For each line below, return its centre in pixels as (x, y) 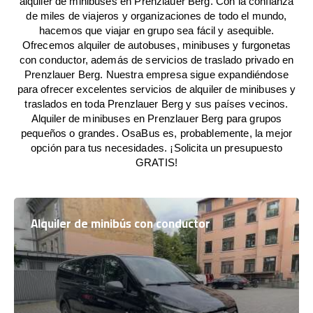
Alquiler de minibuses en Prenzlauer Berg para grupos (156, 118)
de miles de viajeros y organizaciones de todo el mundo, (156, 16)
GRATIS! (156, 162)
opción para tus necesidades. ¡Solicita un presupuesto (156, 148)
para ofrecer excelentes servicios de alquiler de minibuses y (156, 89)
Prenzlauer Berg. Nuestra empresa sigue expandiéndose (156, 74)
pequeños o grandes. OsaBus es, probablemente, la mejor (156, 133)
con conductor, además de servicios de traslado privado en (156, 60)
